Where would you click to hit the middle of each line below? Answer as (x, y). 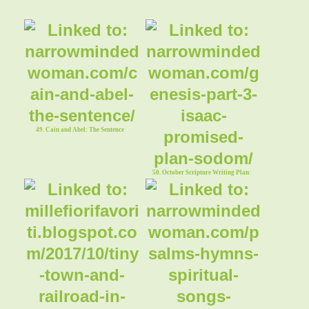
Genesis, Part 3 (202, 179)
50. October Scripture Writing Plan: (201, 172)
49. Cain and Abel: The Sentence (80, 129)
